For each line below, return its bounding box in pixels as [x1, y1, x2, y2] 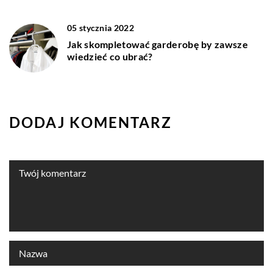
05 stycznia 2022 [67, 23, 134, 34]
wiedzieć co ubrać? [67, 51, 153, 63]
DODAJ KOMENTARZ [9, 113, 172, 132]
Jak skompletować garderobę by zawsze [67, 38, 248, 51]
